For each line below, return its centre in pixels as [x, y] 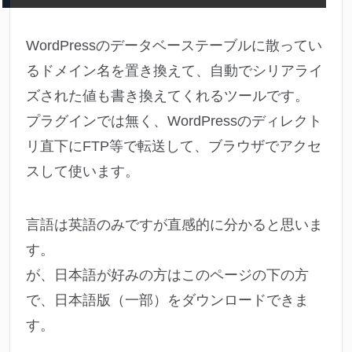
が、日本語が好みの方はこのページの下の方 [167, 275]
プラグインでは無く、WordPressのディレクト [174, 121]
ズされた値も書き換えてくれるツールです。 [167, 96]
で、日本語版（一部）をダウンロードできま [167, 301]
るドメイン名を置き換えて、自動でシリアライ [174, 71]
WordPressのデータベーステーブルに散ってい [174, 46]
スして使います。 [82, 172]
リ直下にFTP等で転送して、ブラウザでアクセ [174, 147]
